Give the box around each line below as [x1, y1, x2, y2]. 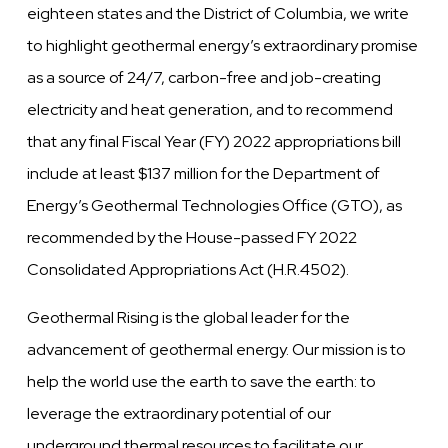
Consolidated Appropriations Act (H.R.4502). [27, 259, 350, 281]
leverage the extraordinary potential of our [27, 403, 332, 425]
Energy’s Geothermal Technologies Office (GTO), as [27, 195, 403, 217]
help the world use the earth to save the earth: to [27, 371, 377, 393]
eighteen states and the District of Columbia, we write [27, 3, 410, 25]
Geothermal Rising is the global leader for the [27, 307, 351, 329]
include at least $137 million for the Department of [27, 163, 381, 185]
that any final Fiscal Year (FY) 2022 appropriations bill [27, 131, 402, 153]
